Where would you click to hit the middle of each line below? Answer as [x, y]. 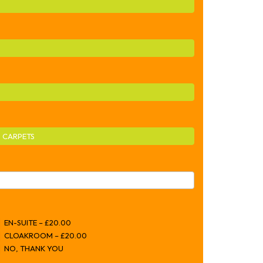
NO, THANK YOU [33, 248]
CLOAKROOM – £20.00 [45, 235]
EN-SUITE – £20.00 [37, 222]
